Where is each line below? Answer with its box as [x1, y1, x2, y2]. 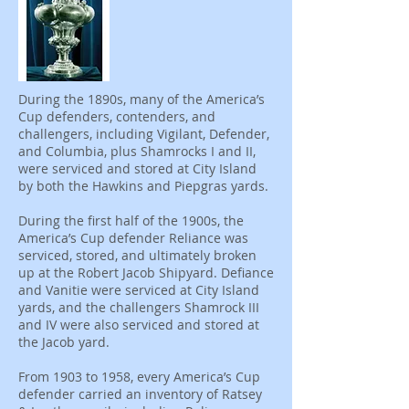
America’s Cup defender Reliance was [18, 229, 248, 246]
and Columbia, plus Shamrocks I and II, [18, 142, 256, 160]
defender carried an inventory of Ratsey [18, 385, 262, 403]
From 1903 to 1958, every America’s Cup [18, 368, 260, 385]
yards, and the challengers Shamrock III [18, 299, 259, 316]
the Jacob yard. [18, 333, 110, 351]
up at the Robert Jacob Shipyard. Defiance [18, 264, 274, 281]
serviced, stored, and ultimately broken [18, 246, 257, 264]
